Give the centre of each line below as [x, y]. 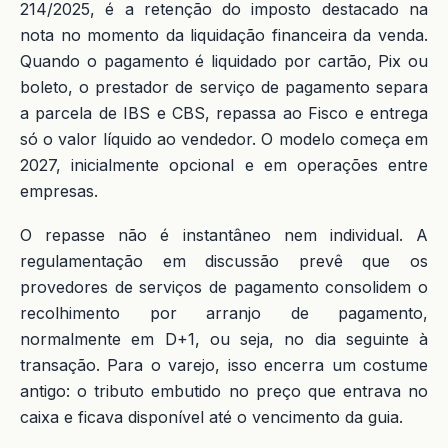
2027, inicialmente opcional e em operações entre [224, 165]
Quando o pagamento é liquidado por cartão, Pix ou [224, 61]
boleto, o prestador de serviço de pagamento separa [224, 87]
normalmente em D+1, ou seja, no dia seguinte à [224, 339]
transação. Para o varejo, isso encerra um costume [224, 365]
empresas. [59, 191]
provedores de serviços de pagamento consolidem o [224, 287]
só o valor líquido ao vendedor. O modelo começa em [224, 139]
